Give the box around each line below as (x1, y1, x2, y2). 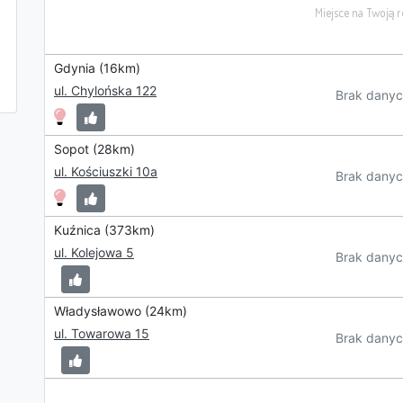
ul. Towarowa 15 (54, 326, 149, 341)
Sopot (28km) (54, 141, 135, 157)
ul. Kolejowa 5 (54, 245, 134, 260)
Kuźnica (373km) (54, 222, 155, 237)
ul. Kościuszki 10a (54, 164, 157, 179)
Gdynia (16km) (54, 60, 140, 76)
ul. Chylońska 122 (54, 83, 157, 98)
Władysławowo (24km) (54, 303, 187, 318)
